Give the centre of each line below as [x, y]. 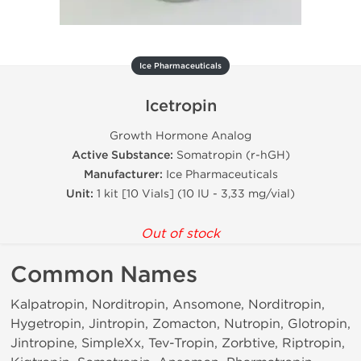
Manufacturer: [123, 174]
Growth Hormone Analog [180, 136]
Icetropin [180, 106]
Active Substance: [122, 155]
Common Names [104, 275]
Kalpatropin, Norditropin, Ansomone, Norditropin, [168, 304]
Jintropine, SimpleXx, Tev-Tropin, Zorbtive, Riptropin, [178, 343]
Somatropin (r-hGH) [231, 155]
